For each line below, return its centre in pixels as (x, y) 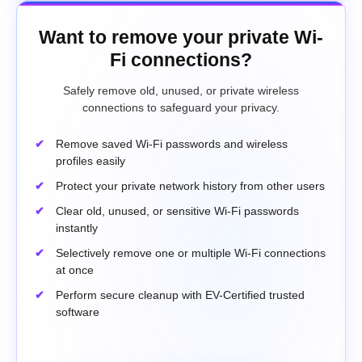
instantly (77, 227)
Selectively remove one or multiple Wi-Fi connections (191, 253)
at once (75, 269)
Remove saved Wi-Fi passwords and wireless (172, 143)
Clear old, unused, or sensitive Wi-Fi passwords (177, 210)
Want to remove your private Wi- (181, 37)
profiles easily (90, 160)
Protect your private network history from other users (190, 185)
